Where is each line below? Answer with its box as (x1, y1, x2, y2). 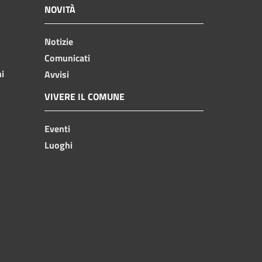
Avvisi (44, 67, 69, 81)
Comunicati (44, 50, 90, 65)
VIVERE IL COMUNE (44, 89, 125, 104)
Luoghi (44, 137, 73, 152)
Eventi (44, 121, 70, 136)
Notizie (44, 34, 73, 49)
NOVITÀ (44, 2, 75, 16)
